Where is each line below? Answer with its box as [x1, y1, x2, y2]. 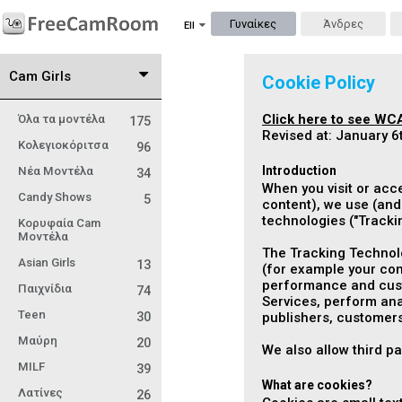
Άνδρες [322, 17, 363, 31]
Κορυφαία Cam [18, 216, 100, 230]
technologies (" [262, 213, 358, 229]
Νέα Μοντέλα [18, 164, 93, 178]
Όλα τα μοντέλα [18, 112, 105, 126]
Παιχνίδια [18, 282, 72, 295]
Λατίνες [18, 386, 63, 399]
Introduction [262, 163, 336, 178]
